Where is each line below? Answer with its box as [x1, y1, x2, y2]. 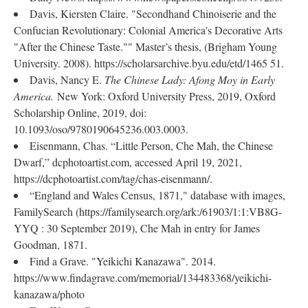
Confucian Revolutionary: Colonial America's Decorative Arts [14, 23, 283, 37]
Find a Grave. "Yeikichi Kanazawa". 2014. [30, 254, 216, 268]
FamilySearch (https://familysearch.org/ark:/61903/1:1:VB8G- [14, 204, 282, 219]
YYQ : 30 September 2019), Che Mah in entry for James [14, 221, 260, 235]
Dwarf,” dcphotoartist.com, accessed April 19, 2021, [14, 155, 242, 169]
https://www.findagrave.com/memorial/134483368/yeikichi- [14, 270, 272, 285]
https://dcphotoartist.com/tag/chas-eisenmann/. [14, 171, 212, 186]
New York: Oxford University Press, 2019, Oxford [57, 89, 276, 103]
